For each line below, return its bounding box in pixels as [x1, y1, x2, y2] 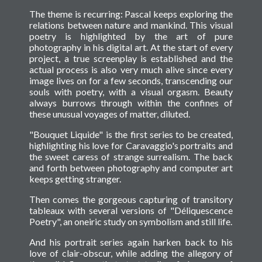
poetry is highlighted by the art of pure [29, 30, 233, 42]
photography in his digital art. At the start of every [29, 42, 233, 53]
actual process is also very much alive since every [29, 64, 233, 75]
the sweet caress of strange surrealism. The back [29, 151, 233, 163]
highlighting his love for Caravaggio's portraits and [29, 140, 233, 151]
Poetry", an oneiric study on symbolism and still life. [29, 216, 232, 227]
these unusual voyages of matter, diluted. [29, 108, 190, 120]
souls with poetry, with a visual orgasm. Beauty [29, 86, 233, 98]
